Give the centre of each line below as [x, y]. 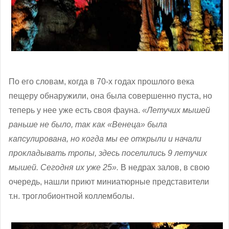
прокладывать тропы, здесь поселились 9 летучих [108, 153]
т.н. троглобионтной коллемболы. [72, 196]
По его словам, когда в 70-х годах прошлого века [101, 82]
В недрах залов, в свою [164, 168]
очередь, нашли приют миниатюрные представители [109, 182]
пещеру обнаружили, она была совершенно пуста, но [110, 96]
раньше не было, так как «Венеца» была [88, 125]
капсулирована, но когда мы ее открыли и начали [105, 139]
